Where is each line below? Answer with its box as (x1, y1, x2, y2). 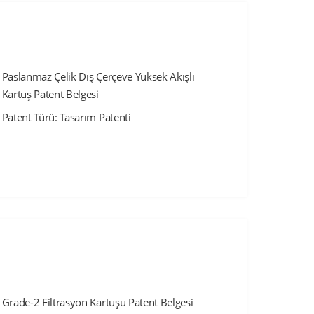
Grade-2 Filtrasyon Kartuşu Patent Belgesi (1, 295, 193, 310)
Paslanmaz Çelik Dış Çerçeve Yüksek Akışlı (1, 69, 195, 83)
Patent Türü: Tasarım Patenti (1, 109, 131, 124)
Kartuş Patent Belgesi (1, 86, 99, 101)
